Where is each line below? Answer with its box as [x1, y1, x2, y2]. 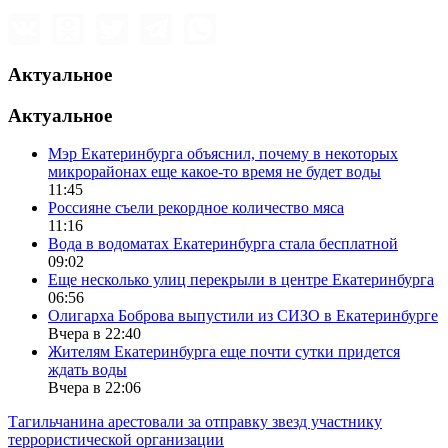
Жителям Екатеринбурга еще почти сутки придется [48, 343, 400, 361]
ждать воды [48, 361, 127, 379]
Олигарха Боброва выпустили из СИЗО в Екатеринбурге [48, 307, 438, 325]
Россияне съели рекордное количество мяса [48, 199, 344, 217]
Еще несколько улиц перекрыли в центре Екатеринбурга [48, 271, 434, 289]
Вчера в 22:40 [48, 325, 141, 343]
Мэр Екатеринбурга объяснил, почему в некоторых [48, 145, 398, 163]
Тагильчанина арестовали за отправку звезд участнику [8, 413, 382, 431]
